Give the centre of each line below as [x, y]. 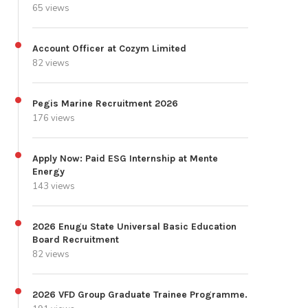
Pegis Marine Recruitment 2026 [105, 104]
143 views [54, 187]
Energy [48, 172]
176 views [54, 119]
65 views [51, 9]
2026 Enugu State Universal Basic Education [134, 227]
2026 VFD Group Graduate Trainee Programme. [140, 295]
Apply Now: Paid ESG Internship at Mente [125, 159]
